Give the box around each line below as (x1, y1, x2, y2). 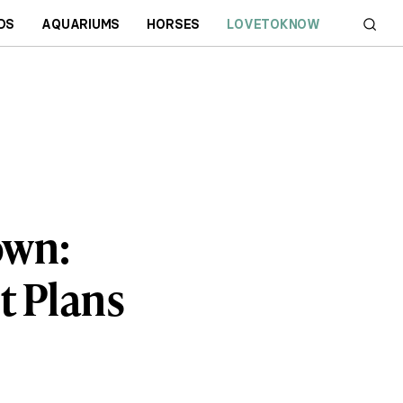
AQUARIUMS (41, 15, 121, 32)
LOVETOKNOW (227, 15, 321, 32)
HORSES (147, 15, 201, 32)
